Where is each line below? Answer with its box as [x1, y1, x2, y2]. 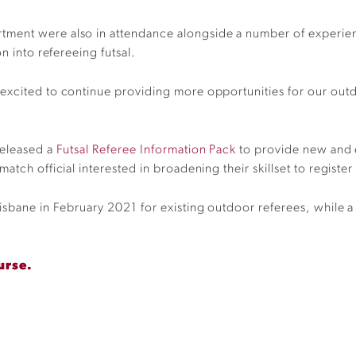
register [308, 163, 354, 176]
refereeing [37, 47, 99, 60]
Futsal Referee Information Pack [56, 144, 237, 157]
